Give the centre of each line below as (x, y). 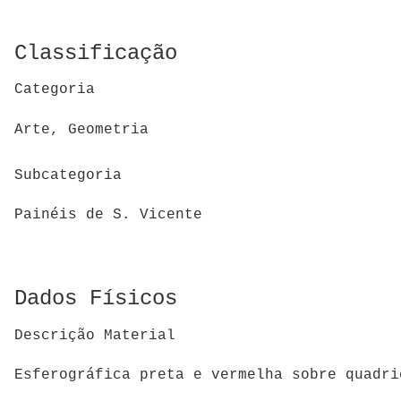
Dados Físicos (96, 299)
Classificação (96, 53)
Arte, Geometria (81, 130)
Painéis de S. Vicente (108, 215)
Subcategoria (68, 175)
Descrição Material (95, 335)
